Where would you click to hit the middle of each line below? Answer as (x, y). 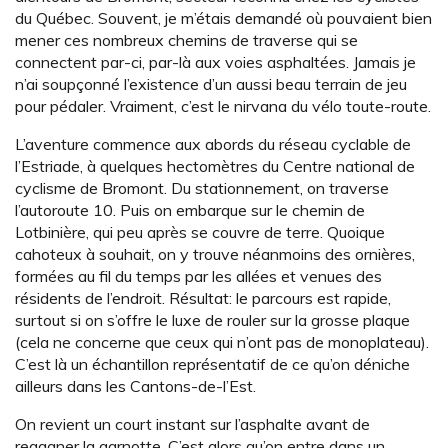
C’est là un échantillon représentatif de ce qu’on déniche (212, 364)
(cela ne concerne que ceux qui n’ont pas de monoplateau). (222, 342)
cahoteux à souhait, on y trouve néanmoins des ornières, (215, 254)
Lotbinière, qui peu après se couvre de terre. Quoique (200, 232)
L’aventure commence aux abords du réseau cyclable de (213, 144)
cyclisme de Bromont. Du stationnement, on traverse (202, 188)
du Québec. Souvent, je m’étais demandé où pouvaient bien (223, 18)
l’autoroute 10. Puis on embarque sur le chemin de (190, 210)
